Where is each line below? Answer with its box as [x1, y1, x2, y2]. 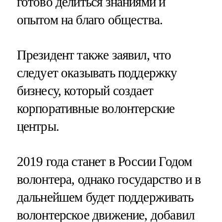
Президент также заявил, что [16, 48, 171, 63]
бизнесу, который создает [16, 83, 154, 99]
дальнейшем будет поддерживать [16, 190, 193, 205]
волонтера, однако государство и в [16, 172, 201, 187]
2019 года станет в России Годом [16, 154, 192, 169]
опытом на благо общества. [16, 12, 163, 27]
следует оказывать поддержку [16, 65, 177, 81]
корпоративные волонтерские [16, 101, 175, 116]
